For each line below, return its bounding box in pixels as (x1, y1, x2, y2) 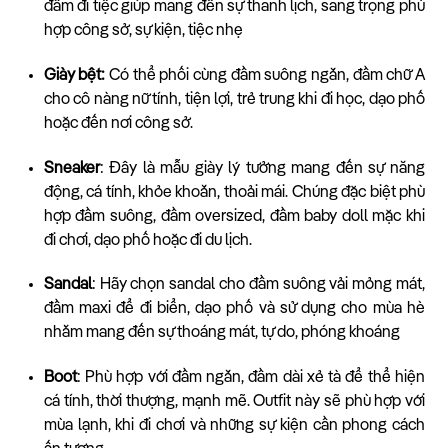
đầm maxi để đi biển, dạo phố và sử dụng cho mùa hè (43, 301, 425, 318)
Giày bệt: (43, 67, 106, 84)
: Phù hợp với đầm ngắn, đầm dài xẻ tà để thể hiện (76, 370, 425, 387)
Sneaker (43, 160, 100, 177)
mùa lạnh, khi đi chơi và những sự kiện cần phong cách (43, 418, 425, 435)
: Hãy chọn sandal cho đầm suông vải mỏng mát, (91, 277, 425, 294)
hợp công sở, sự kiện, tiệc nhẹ (43, 23, 243, 40)
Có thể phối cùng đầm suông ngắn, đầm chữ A (105, 67, 426, 84)
